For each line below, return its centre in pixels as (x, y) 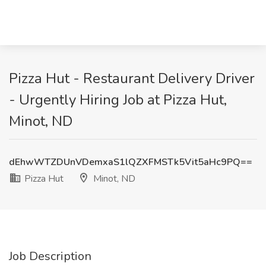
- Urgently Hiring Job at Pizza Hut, (118, 100)
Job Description (50, 256)
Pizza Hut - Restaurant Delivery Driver (132, 78)
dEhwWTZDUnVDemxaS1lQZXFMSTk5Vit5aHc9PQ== (131, 162)
